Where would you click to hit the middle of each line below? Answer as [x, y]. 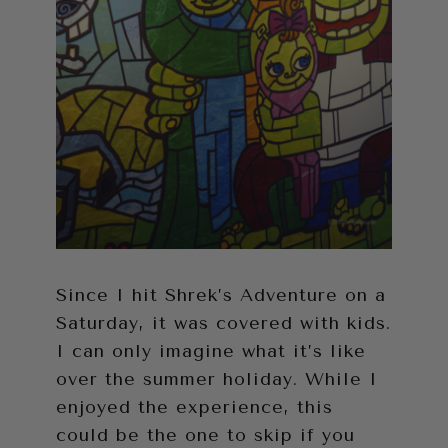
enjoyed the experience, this [194, 407]
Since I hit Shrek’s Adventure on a [221, 295]
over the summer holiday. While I [217, 379]
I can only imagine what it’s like [211, 351]
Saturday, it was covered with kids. [223, 323]
